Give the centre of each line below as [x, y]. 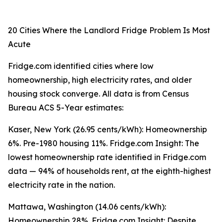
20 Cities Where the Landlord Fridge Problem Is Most [109, 30]
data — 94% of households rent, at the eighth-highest [110, 171]
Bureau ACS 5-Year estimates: [66, 108]
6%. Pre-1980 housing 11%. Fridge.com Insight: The [104, 143]
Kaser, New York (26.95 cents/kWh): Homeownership [108, 130]
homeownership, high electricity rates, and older [100, 80]
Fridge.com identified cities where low [81, 66]
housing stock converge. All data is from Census [98, 94]
